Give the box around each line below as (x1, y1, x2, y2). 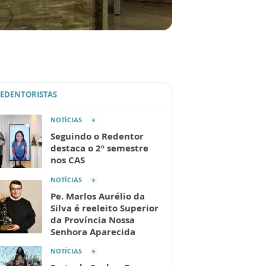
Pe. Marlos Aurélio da (50, 190, 145, 202)
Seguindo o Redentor (50, 130, 144, 142)
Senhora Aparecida (50, 226, 135, 238)
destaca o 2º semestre (50, 142, 148, 154)
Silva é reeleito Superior (50, 202, 159, 214)
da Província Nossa (50, 214, 135, 226)
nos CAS (50, 154, 85, 166)
